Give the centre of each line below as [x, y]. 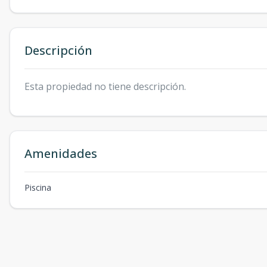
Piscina [38, 188]
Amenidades [61, 154]
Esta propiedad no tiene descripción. [105, 87]
